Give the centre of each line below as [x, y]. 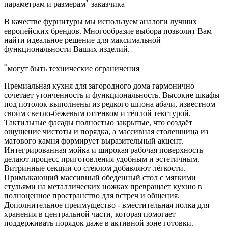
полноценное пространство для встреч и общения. [92, 195]
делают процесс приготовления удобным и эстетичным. [102, 159]
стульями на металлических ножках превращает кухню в [103, 186]
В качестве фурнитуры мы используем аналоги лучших [101, 21]
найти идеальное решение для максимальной [82, 40]
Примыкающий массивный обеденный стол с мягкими [100, 177]
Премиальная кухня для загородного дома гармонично [99, 85]
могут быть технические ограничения [74, 68]
